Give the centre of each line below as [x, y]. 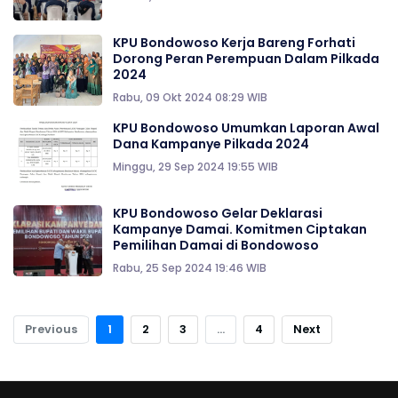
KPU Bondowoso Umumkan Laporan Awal [246, 128]
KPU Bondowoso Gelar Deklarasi [218, 214]
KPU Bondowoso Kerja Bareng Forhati [234, 43]
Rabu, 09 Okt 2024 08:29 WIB [190, 98]
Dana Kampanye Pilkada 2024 [211, 144]
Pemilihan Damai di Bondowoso [216, 246]
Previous [51, 330]
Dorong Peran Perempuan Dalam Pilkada [246, 59]
